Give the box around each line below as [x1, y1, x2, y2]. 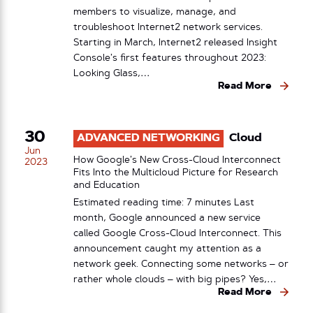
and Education [73, 180, 140, 191]
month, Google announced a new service [73, 213, 261, 223]
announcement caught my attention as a [73, 244, 261, 254]
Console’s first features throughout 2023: [73, 53, 266, 63]
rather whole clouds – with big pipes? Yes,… [73, 275, 277, 284]
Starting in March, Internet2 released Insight [73, 38, 277, 48]
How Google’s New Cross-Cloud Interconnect [73, 155, 281, 166]
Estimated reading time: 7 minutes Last [73, 198, 254, 208]
